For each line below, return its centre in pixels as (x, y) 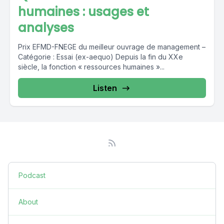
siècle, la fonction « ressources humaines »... (91, 66)
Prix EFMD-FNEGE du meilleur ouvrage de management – (112, 46)
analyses (46, 27)
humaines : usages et (83, 11)
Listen (105, 88)
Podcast (32, 175)
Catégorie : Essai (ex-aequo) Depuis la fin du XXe (100, 56)
